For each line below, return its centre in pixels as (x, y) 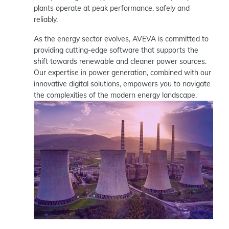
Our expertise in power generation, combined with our (122, 72)
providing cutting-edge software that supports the (116, 50)
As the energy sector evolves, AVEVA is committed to (121, 39)
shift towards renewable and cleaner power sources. (120, 61)
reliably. (46, 19)
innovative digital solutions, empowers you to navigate (122, 84)
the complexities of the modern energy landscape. (115, 95)
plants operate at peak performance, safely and (112, 8)
